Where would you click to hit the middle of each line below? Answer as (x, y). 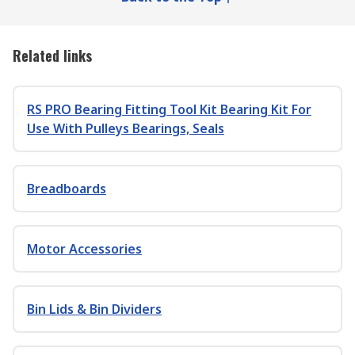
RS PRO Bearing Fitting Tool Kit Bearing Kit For (169, 109)
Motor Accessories (84, 249)
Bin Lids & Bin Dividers (94, 309)
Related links (52, 55)
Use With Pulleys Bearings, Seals (126, 128)
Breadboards (67, 189)
